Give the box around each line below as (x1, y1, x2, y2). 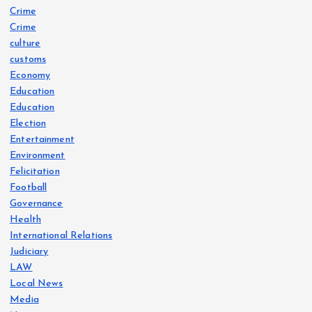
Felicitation (10, 166, 60, 177)
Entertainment (10, 134, 75, 145)
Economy (10, 70, 51, 81)
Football (10, 182, 47, 193)
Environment (10, 150, 65, 161)
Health (10, 214, 41, 225)
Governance (10, 198, 63, 209)
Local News (10, 278, 63, 289)
